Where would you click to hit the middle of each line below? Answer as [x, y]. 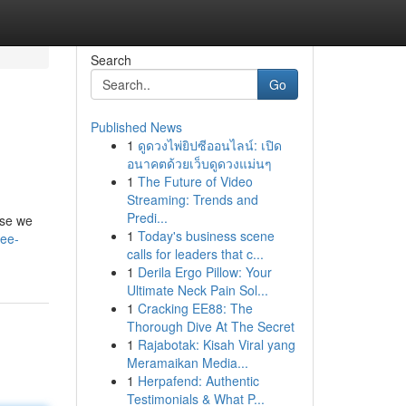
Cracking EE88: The [195, 308]
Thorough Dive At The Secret [210, 326]
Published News [136, 127]
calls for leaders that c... [195, 254]
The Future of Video [195, 181]
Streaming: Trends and [192, 199]
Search [111, 60]
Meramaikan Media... [187, 362]
